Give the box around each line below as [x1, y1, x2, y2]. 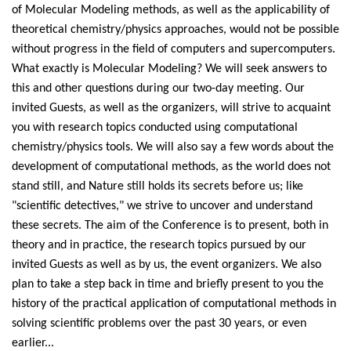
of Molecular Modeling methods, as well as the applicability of [12, 4, 330, 17]
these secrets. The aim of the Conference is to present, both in [12, 219, 328, 233]
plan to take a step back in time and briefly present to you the [12, 278, 324, 291]
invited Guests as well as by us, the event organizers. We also [12, 259, 321, 272]
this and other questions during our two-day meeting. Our [12, 82, 305, 96]
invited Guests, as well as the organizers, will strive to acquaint [12, 102, 331, 115]
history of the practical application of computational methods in [12, 298, 336, 311]
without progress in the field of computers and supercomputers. [12, 43, 335, 56]
